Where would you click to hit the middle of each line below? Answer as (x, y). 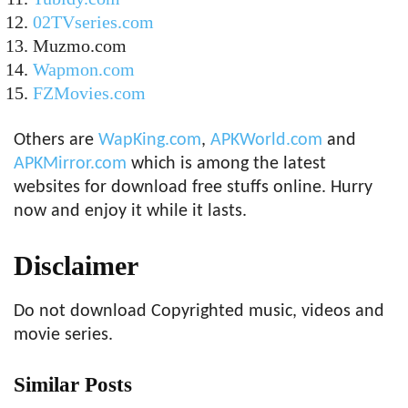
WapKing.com (150, 140)
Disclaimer (76, 265)
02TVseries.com (93, 22)
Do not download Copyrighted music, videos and (199, 311)
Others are (56, 140)
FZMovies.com (89, 93)
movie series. (63, 335)
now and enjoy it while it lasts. (130, 211)
